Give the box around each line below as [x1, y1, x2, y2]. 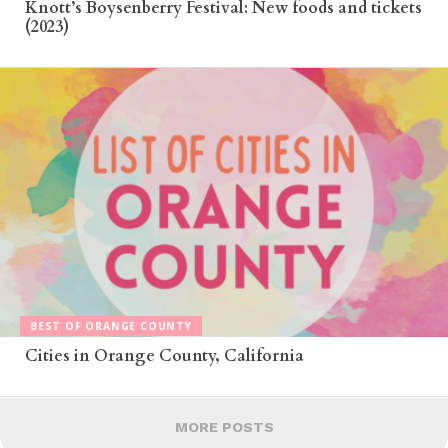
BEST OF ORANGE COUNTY [30, 319, 192, 334]
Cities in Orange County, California [24, 344, 304, 367]
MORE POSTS [174, 418, 274, 435]
